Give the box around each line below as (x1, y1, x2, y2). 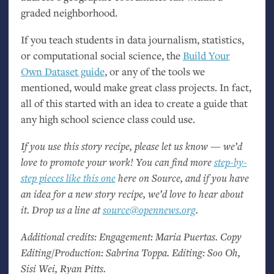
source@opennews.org (102, 202, 196, 217)
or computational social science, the (20, 48, 183, 63)
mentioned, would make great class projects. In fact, (20, 80, 251, 95)
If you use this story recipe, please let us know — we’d (20, 138, 242, 153)
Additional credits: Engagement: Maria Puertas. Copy (20, 229, 242, 243)
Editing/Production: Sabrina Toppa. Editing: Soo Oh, (20, 245, 240, 259)
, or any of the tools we (104, 64, 205, 79)
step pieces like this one (20, 170, 116, 185)
